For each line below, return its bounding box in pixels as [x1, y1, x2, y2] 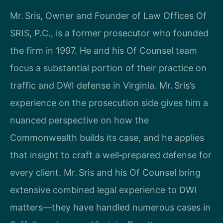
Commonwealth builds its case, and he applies [10, 132, 204, 143]
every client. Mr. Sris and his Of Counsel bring [10, 167, 201, 178]
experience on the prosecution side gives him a [10, 97, 208, 108]
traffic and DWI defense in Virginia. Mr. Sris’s [10, 80, 195, 91]
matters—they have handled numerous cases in [10, 202, 211, 213]
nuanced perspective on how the [10, 114, 149, 125]
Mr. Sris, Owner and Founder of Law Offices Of [10, 10, 207, 21]
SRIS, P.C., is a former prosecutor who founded [10, 27, 209, 38]
